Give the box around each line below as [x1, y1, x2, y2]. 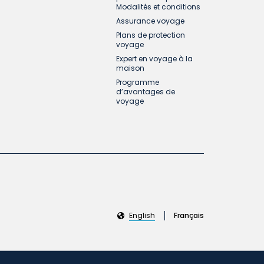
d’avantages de [115, 87, 175, 97]
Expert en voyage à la [115, 54, 193, 64]
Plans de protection [115, 30, 185, 41]
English [129, 210, 155, 221]
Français [174, 210, 204, 221]
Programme [115, 77, 159, 88]
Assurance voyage [115, 16, 184, 27]
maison [115, 63, 144, 74]
